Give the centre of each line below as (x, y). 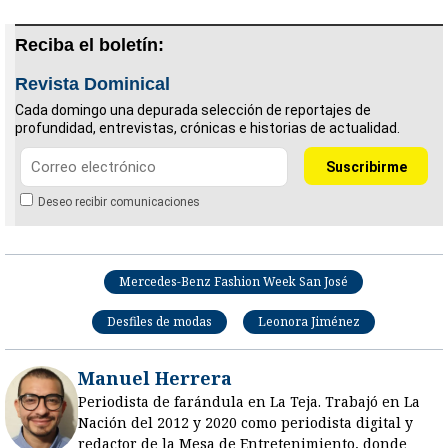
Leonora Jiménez (308, 321)
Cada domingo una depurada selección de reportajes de (193, 109)
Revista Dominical (92, 83)
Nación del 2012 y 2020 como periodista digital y (246, 422)
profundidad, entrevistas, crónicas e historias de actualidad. (207, 127)
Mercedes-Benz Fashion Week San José (233, 281)
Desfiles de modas (159, 321)
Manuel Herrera (155, 377)
